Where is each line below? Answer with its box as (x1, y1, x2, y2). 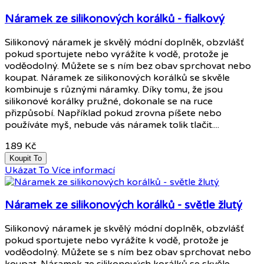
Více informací (52, 164, 115, 176)
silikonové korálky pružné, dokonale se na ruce (5, 95, 213, 107)
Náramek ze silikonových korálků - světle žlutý (5, 199, 242, 212)
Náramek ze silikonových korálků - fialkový (5, 12, 225, 25)
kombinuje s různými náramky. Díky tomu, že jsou (5, 83, 223, 95)
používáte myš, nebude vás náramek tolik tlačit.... (5, 118, 219, 131)
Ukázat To (5, 164, 49, 176)
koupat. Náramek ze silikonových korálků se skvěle (5, 71, 230, 84)
